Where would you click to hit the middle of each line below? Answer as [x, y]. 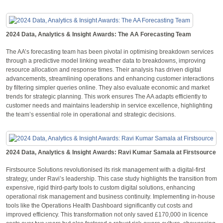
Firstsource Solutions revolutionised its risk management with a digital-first [106, 169]
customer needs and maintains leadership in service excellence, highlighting [109, 105]
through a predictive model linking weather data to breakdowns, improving [106, 60]
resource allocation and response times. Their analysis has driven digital [104, 69]
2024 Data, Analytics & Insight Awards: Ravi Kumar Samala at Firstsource [111, 152]
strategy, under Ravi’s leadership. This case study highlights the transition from [111, 178]
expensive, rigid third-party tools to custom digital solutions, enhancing [101, 187]
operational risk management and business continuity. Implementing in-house [111, 196]
